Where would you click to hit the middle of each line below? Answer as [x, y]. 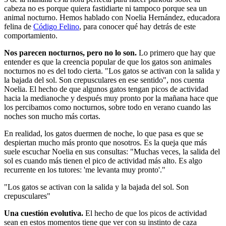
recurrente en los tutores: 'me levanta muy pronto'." [86, 170]
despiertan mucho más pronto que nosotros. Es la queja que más [105, 143]
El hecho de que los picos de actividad [146, 213]
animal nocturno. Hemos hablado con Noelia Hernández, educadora [112, 17]
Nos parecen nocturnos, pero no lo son [69, 53]
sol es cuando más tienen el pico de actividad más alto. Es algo [103, 161]
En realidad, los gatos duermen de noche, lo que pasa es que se [104, 133]
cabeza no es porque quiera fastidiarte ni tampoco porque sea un [105, 8]
